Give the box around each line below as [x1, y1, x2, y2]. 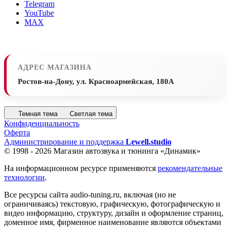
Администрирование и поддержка [4, 137, 126, 146]
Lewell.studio [126, 137, 172, 146]
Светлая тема [70, 109, 112, 118]
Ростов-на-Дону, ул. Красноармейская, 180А [18, 77, 174, 85]
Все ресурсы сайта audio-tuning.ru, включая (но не [4, 190, 176, 199]
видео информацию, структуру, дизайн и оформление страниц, [4, 208, 223, 217]
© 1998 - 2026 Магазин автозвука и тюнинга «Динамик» [4, 146, 201, 155]
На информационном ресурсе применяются [4, 163, 158, 173]
